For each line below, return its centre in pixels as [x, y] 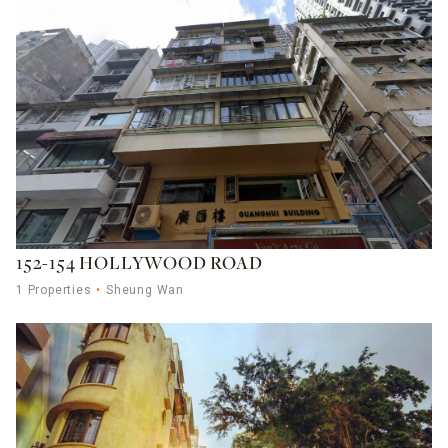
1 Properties [54, 289]
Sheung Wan [145, 289]
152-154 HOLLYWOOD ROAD [139, 264]
